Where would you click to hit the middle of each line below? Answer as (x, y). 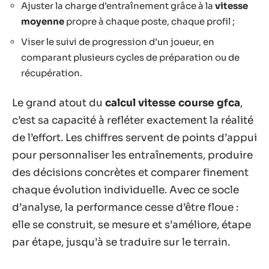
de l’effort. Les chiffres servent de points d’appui (134, 138)
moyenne (43, 21)
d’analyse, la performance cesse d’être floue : (125, 207)
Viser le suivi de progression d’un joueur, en (118, 41)
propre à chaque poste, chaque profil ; (150, 21)
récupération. (52, 73)
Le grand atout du (59, 103)
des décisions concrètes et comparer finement (130, 173)
